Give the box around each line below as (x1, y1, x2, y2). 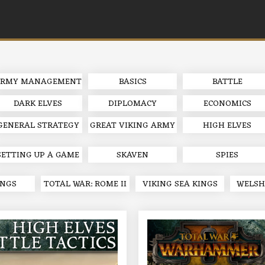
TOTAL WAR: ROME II (44, 177, 127, 192)
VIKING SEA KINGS (142, 177, 218, 192)
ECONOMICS (203, 96, 251, 111)
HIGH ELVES (203, 118, 251, 133)
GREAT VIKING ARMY (90, 118, 175, 133)
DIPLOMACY (108, 96, 157, 111)
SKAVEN (117, 147, 148, 163)
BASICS (118, 75, 147, 89)
